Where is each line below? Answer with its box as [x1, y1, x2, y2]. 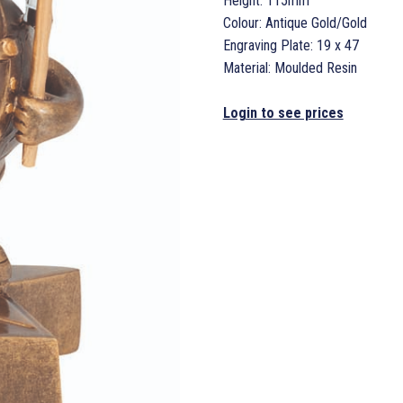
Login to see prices [222, 103, 344, 121]
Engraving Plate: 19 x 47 [222, 36, 359, 54]
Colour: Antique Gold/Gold [222, 13, 367, 31]
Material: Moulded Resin [222, 58, 357, 76]
